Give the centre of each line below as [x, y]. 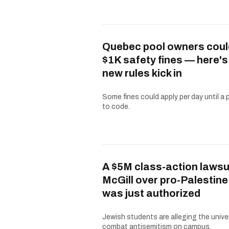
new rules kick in [142, 73]
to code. [116, 107]
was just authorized [151, 193]
